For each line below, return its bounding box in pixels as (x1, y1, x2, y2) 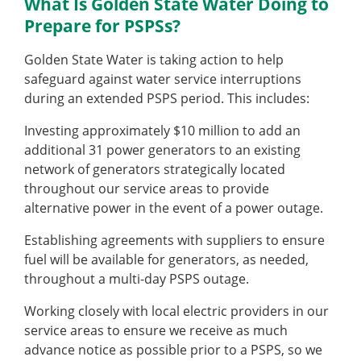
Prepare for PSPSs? (24, 15, 180, 38)
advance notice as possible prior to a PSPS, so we (24, 341, 322, 359)
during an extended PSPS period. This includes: (24, 89, 309, 108)
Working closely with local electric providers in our (24, 302, 329, 321)
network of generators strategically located (24, 160, 285, 179)
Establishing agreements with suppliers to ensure (24, 231, 325, 250)
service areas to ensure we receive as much (24, 322, 288, 340)
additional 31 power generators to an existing (24, 141, 301, 160)
